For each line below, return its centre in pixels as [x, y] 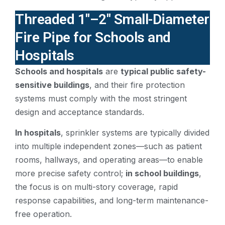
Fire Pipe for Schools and [93, 37]
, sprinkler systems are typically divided [135, 133]
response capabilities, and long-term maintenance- [112, 201]
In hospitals [38, 133]
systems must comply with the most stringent [101, 98]
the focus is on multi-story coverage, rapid [96, 187]
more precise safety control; [70, 174]
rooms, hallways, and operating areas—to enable [109, 160]
